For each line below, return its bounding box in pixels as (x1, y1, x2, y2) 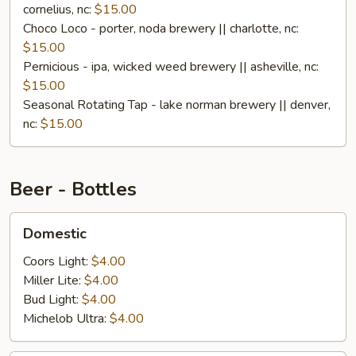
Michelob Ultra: (23, 310, 110, 327)
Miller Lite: (23, 272, 84, 289)
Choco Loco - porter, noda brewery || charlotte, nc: (23, 20, 299, 37)
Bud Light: (23, 291, 82, 308)
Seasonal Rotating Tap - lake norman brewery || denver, (23, 96, 331, 114)
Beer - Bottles (10, 176, 137, 202)
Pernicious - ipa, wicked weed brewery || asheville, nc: (23, 58, 319, 75)
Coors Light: (23, 253, 91, 270)
